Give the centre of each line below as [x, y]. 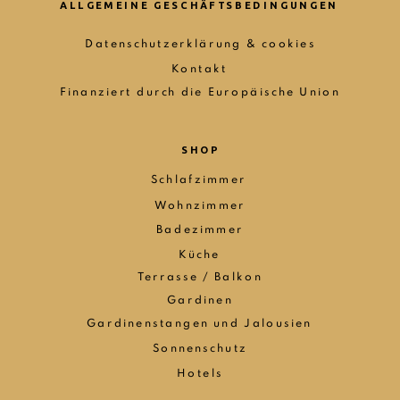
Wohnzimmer [200, 205]
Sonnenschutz [200, 348]
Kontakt [199, 69]
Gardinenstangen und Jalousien [200, 323]
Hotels [200, 373]
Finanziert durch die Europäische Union [200, 92]
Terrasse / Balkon [200, 277]
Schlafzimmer [199, 179]
